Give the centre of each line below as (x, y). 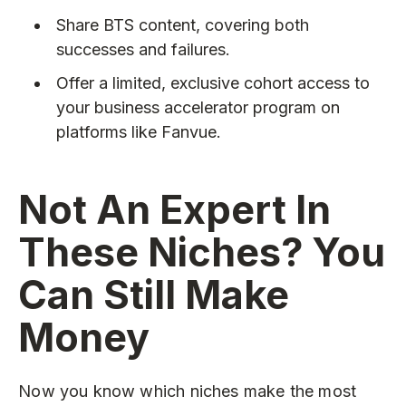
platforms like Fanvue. (138, 132)
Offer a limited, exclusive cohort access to (213, 83)
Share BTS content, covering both (182, 24)
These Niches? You (202, 252)
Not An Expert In (175, 209)
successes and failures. (143, 49)
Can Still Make (154, 295)
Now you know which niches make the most (188, 391)
